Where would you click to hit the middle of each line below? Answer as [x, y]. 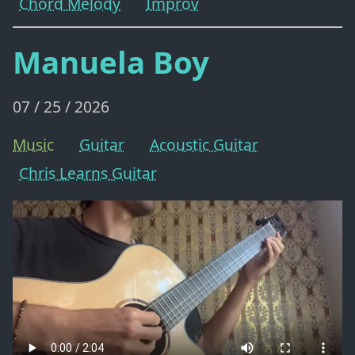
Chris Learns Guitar [88, 174]
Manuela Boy [111, 61]
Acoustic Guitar [204, 145]
